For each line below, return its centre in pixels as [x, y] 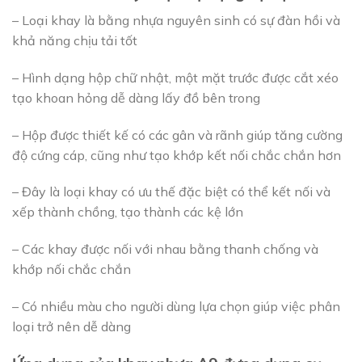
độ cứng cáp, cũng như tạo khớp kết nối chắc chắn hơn [177, 155]
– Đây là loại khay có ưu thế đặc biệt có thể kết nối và [171, 192]
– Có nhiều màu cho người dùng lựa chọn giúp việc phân [176, 306]
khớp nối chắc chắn [72, 269]
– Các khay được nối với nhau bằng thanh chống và [165, 249]
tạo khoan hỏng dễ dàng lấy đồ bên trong [136, 97]
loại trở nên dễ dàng [72, 326]
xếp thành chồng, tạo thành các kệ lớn [128, 212]
